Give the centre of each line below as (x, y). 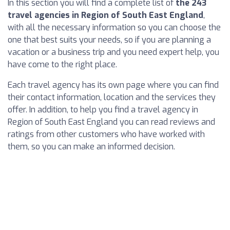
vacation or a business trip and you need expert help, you (113, 52)
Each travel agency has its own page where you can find (113, 85)
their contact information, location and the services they (112, 98)
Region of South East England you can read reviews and (111, 122)
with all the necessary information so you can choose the (114, 28)
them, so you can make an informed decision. (91, 147)
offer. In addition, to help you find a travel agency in (103, 110)
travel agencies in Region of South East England (106, 15)
